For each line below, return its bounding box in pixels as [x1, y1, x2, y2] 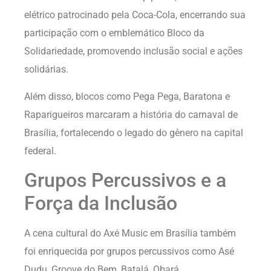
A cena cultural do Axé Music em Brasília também [24, 227, 236, 240]
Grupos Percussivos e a [24, 169, 226, 192]
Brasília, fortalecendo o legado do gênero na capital [24, 126, 243, 139]
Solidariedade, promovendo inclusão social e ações [24, 45, 243, 57]
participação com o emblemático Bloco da [24, 27, 204, 39]
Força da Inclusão [24, 192, 177, 215]
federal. [24, 145, 56, 157]
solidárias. [24, 64, 68, 76]
